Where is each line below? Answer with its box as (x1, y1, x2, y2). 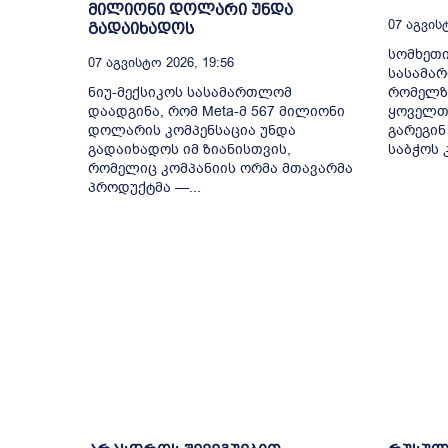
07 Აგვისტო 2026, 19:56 (88, 54, 234, 72)
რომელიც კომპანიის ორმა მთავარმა (88, 159, 353, 179)
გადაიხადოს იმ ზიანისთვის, (88, 140, 291, 160)
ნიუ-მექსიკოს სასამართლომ (88, 83, 292, 103)
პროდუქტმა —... (88, 178, 201, 198)
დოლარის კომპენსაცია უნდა (88, 121, 296, 141)
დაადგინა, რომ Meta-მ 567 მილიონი (88, 102, 345, 122)
